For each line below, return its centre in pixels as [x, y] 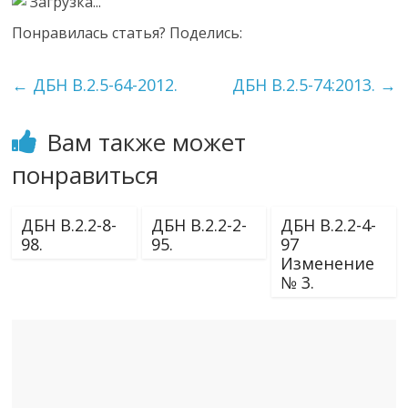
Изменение [327, 263]
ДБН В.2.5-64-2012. [103, 85]
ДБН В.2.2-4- [328, 225]
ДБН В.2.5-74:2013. [306, 85]
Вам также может [147, 142]
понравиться [86, 175]
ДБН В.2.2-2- [199, 225]
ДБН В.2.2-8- [69, 225]
